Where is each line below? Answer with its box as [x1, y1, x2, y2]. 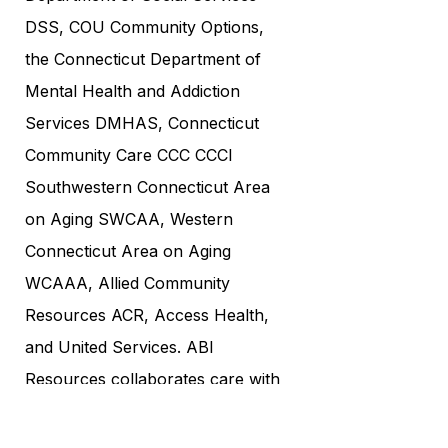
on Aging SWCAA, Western [25, 208, 233, 229]
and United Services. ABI [25, 336, 214, 357]
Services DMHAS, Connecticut [25, 112, 259, 133]
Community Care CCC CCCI [25, 144, 233, 165]
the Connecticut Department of [25, 48, 261, 69]
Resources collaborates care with [25, 368, 280, 389]
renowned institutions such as [25, 400, 251, 421]
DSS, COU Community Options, [25, 16, 264, 37]
